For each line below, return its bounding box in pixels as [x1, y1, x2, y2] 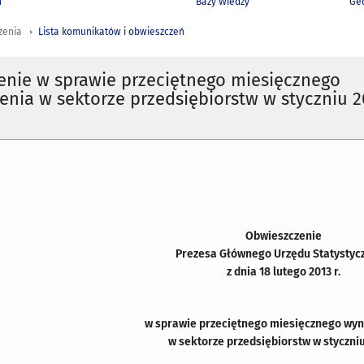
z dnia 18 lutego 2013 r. [227, 264, 340, 279]
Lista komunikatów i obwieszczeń [38, 26, 184, 38]
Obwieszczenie [245, 228, 322, 243]
